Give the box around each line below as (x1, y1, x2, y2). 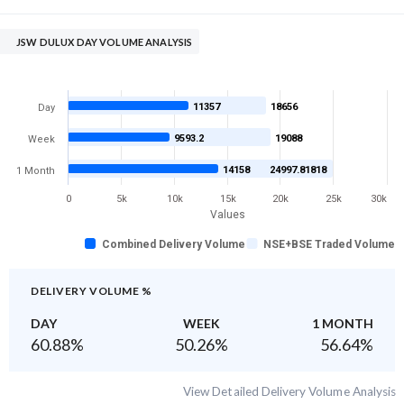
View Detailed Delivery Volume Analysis (183, 384, 396, 399)
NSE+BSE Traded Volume (263, 238, 396, 252)
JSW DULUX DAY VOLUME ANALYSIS (16, 36, 193, 49)
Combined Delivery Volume (102, 238, 245, 252)
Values (210, 207, 245, 221)
